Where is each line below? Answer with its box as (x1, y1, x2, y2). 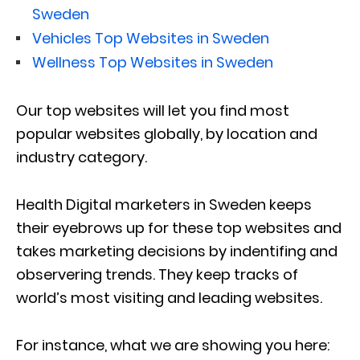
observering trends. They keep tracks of (16, 264, 298, 284)
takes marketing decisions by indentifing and (16, 240, 337, 261)
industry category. (16, 146, 147, 167)
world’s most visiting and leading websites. (16, 287, 322, 308)
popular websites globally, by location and (16, 123, 317, 144)
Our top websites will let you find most (16, 100, 289, 121)
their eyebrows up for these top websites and (16, 217, 342, 238)
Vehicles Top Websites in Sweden (32, 27, 269, 48)
